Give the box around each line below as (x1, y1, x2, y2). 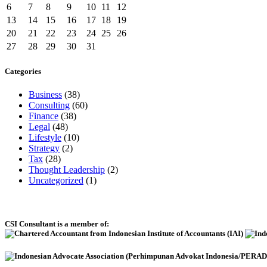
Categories (5, 66, 41, 76)
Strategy (29, 143, 60, 154)
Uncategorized (29, 175, 83, 186)
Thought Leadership (29, 164, 105, 175)
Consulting (29, 100, 70, 111)
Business (29, 89, 62, 100)
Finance (29, 111, 58, 122)
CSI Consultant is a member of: (5, 219, 109, 229)
